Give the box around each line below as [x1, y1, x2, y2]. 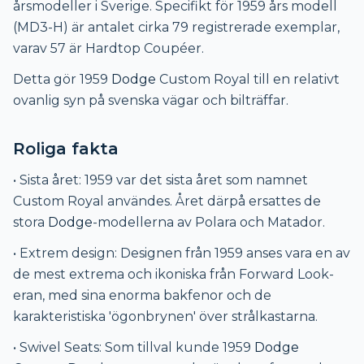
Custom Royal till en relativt [156, 71, 340, 87]
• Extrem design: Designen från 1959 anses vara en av [13, 245, 350, 261]
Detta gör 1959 [13, 71, 111, 87]
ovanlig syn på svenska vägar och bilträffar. [13, 92, 288, 108]
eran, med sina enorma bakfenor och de [13, 287, 271, 303]
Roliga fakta [13, 138, 119, 158]
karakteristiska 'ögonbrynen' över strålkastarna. [13, 308, 318, 324]
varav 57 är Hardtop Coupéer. [13, 40, 204, 56]
